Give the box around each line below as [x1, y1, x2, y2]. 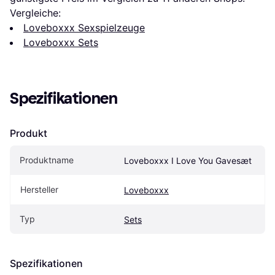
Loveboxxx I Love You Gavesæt [124, 155, 252, 166]
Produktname [20, 155, 74, 166]
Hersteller [20, 184, 58, 195]
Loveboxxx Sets [23, 36, 98, 49]
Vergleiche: [10, 7, 61, 20]
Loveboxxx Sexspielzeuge [23, 21, 145, 34]
